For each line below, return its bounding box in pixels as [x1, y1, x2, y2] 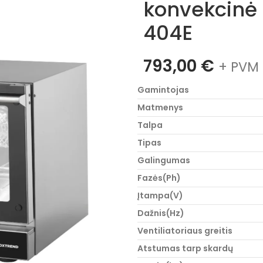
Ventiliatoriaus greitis [137, 225, 232, 237]
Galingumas [137, 154, 190, 166]
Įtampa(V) [137, 190, 183, 201]
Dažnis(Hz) [137, 207, 184, 219]
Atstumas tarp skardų [137, 242, 233, 254]
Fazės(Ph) [137, 172, 181, 184]
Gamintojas [137, 84, 189, 96]
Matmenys [137, 102, 183, 113]
